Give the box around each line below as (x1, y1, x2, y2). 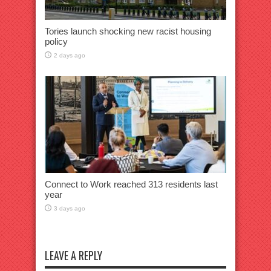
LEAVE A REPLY (45, 247, 102, 263)
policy (45, 36, 68, 47)
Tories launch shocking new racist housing (45, 26, 211, 36)
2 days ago (54, 52, 85, 59)
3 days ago (54, 205, 85, 212)
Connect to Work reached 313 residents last (45, 179, 218, 189)
